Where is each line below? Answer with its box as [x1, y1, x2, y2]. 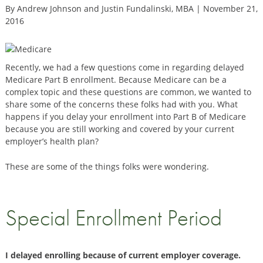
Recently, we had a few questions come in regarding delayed [5, 61, 244, 73]
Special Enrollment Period [5, 203, 222, 232]
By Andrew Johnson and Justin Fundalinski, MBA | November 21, [5, 2, 258, 14]
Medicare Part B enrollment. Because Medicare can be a [5, 73, 227, 85]
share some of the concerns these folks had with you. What [5, 98, 238, 110]
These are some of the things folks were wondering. [5, 160, 209, 172]
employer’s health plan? [5, 135, 99, 147]
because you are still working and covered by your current [5, 123, 234, 134]
